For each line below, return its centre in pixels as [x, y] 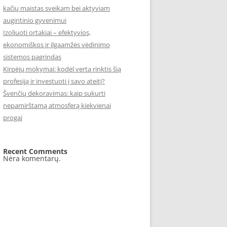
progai [13, 118]
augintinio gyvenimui [35, 20]
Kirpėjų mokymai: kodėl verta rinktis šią [62, 69]
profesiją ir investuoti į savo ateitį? [54, 81]
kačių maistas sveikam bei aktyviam [56, 8]
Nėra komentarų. [32, 158]
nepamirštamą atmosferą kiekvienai [57, 105]
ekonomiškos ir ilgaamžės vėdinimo [56, 45]
